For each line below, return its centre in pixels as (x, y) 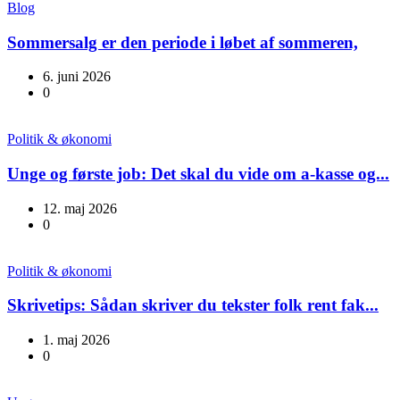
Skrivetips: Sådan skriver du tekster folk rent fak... (193, 305)
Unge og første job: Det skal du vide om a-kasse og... (198, 174)
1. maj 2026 (76, 340)
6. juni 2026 (77, 77)
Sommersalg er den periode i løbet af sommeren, (183, 42)
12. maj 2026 (80, 208)
